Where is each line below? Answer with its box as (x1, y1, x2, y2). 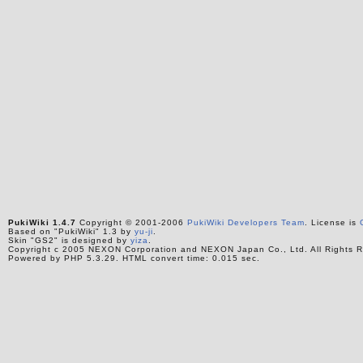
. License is (304, 217, 360, 227)
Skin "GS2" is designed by (7, 235, 130, 245)
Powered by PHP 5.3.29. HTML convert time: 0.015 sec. (7, 253, 260, 263)
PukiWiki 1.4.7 (7, 217, 76, 227)
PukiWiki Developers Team (186, 217, 305, 227)
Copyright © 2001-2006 (75, 217, 187, 227)
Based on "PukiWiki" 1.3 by (7, 226, 135, 236)
